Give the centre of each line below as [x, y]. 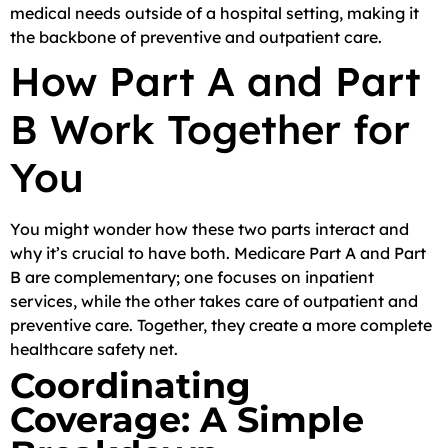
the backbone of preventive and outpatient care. [196, 37]
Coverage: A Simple [187, 419]
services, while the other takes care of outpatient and [214, 301]
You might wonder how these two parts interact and [209, 229]
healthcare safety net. [94, 349]
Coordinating [130, 385]
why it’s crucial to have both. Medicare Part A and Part [218, 253]
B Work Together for [210, 129]
